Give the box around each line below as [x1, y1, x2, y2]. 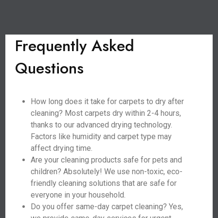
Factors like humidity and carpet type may [31, 132, 172, 141]
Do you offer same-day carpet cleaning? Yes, [31, 202, 183, 211]
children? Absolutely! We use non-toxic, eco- [31, 167, 183, 176]
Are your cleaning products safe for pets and [31, 155, 182, 164]
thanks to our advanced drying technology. [31, 120, 173, 129]
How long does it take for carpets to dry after [31, 97, 184, 106]
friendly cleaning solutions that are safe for [31, 179, 177, 188]
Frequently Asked [15, 35, 135, 57]
